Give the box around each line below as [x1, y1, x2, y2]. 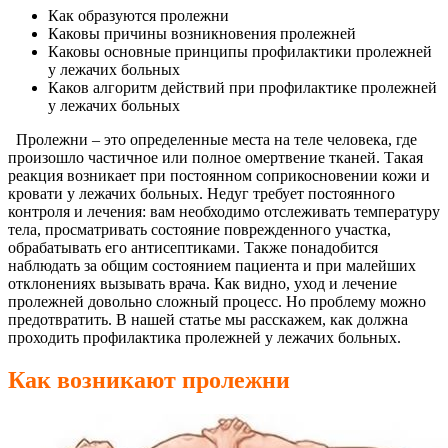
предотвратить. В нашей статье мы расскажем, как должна [8, 310, 408, 328]
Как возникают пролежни [8, 366, 290, 393]
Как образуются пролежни [48, 6, 229, 24]
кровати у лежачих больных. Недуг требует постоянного [8, 184, 395, 202]
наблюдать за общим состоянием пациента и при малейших [8, 256, 416, 274]
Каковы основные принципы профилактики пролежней [48, 42, 432, 60]
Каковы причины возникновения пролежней [48, 24, 356, 42]
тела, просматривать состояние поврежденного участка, [8, 220, 391, 238]
